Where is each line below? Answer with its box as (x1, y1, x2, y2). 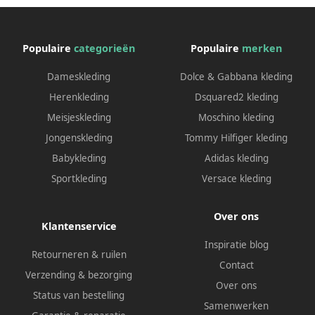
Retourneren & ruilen (31, 248, 127, 262)
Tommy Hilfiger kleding (185, 131, 288, 144)
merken (242, 41, 282, 55)
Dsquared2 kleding (194, 90, 278, 103)
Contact (219, 258, 254, 271)
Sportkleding (51, 172, 107, 185)
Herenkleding (49, 90, 109, 103)
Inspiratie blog (204, 238, 269, 251)
